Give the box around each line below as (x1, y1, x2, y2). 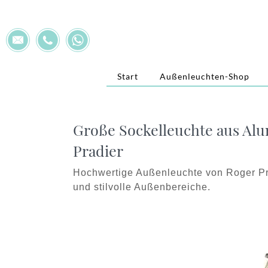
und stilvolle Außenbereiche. (73, 182, 211, 192)
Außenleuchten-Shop (160, 71, 249, 81)
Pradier (73, 141, 123, 160)
